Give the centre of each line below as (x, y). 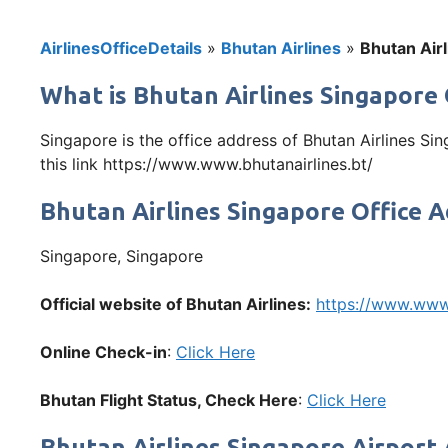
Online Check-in (103, 352)
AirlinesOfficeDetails (121, 48)
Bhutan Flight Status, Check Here (169, 400)
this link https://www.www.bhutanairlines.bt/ (206, 164)
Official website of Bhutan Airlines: (175, 304)
